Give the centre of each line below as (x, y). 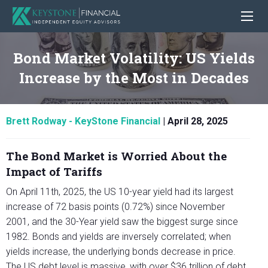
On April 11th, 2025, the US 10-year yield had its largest (120, 192)
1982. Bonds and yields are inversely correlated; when (118, 237)
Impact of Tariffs (54, 172)
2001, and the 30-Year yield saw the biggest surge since (122, 222)
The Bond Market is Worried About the (116, 156)
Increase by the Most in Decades (134, 78)
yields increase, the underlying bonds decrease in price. (121, 252)
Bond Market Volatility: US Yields (134, 58)
